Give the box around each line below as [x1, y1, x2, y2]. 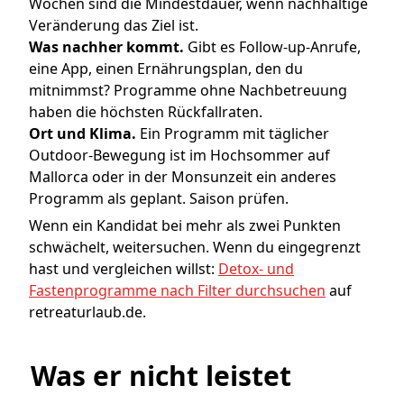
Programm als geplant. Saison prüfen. [29, 188, 289, 209]
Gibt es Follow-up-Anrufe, [184, 37, 361, 58]
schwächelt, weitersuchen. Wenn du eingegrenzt [29, 237, 361, 258]
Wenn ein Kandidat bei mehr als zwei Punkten [29, 216, 341, 236]
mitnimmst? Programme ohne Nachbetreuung [29, 80, 347, 101]
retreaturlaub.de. [29, 302, 146, 323]
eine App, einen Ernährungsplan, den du [29, 59, 303, 79]
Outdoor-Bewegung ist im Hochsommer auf [29, 145, 330, 166]
